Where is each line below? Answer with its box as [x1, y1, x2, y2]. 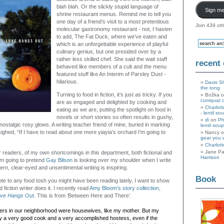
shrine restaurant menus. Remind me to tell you [56, 11, 171, 17]
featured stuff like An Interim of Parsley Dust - [56, 71, 166, 77]
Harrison [200, 154, 219, 160]
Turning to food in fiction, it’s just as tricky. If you [56, 91, 172, 97]
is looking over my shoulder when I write [72, 157, 171, 163]
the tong [200, 85, 220, 90]
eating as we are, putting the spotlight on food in [56, 106, 171, 112]
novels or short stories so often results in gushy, [56, 114, 173, 120]
